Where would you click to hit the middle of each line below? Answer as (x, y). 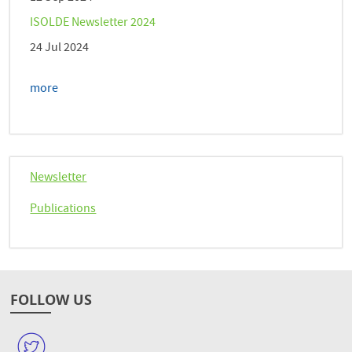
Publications (63, 209)
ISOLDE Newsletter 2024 (93, 23)
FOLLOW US (51, 300)
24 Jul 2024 (60, 48)
